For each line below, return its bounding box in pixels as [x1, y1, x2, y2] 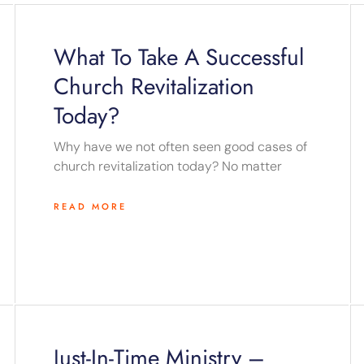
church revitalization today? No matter [53, 158, 282, 175]
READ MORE [53, 200, 127, 214]
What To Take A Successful [53, 41, 304, 75]
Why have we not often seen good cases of [53, 138, 307, 156]
